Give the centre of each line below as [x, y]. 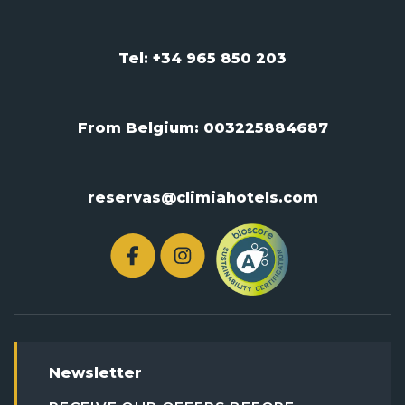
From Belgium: [140, 127]
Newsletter [95, 372]
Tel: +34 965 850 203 [202, 58]
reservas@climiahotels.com [202, 197]
